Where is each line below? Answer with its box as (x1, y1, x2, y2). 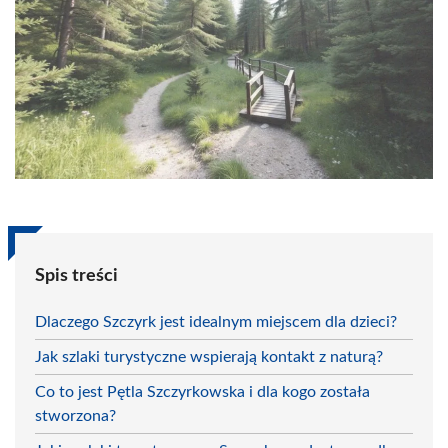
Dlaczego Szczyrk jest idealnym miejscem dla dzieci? (35, 313, 397, 330)
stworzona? (35, 407, 116, 424)
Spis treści (35, 266, 118, 285)
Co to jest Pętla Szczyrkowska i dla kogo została (35, 383, 370, 400)
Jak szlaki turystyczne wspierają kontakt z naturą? (35, 348, 383, 365)
